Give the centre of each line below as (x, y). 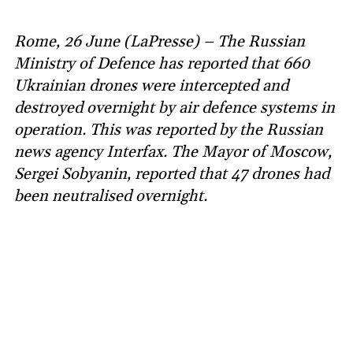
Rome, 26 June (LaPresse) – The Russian (160, 42)
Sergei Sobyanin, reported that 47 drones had (172, 175)
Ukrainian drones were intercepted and (151, 86)
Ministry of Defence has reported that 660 (162, 64)
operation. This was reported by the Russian (169, 130)
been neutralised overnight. (111, 197)
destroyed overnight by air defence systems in (175, 108)
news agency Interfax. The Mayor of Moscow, (173, 152)
